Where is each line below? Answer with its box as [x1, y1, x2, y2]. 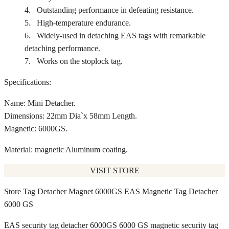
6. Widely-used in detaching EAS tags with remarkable [25, 31, 205, 40]
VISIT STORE [89, 166, 140, 175]
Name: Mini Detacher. [4, 98, 76, 107]
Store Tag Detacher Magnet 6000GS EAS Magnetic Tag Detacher [4, 187, 218, 196]
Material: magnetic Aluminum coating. [4, 145, 128, 154]
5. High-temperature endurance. [25, 18, 131, 27]
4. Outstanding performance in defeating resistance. [25, 5, 194, 14]
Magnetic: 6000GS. [4, 124, 67, 133]
